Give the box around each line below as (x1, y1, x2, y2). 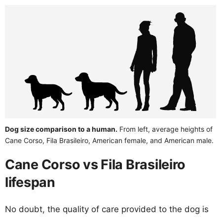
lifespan (5, 174, 55, 190)
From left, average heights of (117, 124, 213, 133)
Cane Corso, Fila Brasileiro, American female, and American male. (5, 136, 214, 145)
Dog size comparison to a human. (5, 124, 117, 133)
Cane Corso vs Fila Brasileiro (5, 156, 186, 173)
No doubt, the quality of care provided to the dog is (5, 204, 209, 214)
